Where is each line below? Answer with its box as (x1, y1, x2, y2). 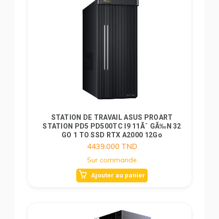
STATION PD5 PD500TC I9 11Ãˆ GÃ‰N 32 (43, 122, 181, 130)
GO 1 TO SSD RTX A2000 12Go (62, 131, 162, 139)
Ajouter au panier (91, 172, 145, 179)
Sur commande (87, 155, 137, 164)
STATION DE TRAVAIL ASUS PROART (51, 113, 173, 121)
